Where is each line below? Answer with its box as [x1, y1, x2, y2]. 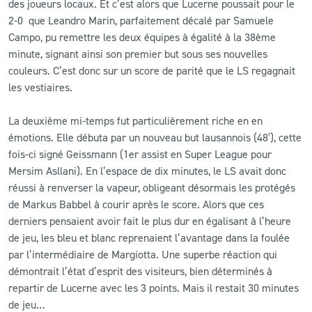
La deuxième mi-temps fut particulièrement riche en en [8, 113, 263, 127]
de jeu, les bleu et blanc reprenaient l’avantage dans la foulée [8, 230, 290, 244]
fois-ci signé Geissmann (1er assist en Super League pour [8, 146, 272, 161]
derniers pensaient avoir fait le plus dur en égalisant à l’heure [8, 213, 291, 228]
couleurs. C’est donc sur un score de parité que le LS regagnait [8, 63, 295, 77]
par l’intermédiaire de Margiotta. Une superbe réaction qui [8, 247, 277, 261]
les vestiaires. [8, 79, 72, 94]
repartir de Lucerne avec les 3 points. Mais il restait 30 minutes [8, 280, 299, 295]
